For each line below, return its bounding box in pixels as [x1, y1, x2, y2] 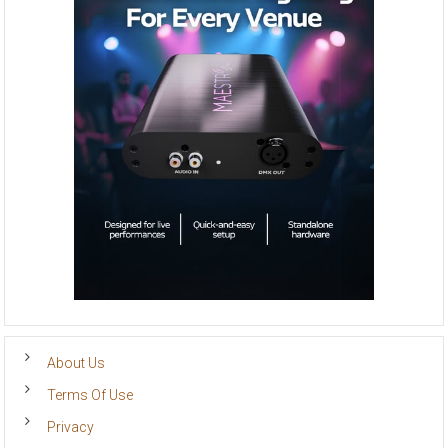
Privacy [47, 419, 95, 436]
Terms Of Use [47, 387, 134, 404]
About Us [47, 355, 106, 372]
